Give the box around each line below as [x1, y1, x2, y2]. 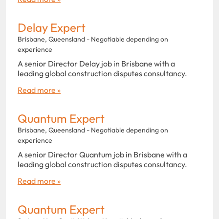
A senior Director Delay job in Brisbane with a [18, 58, 175, 68]
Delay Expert [18, 20, 86, 35]
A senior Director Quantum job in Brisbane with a [18, 149, 187, 159]
